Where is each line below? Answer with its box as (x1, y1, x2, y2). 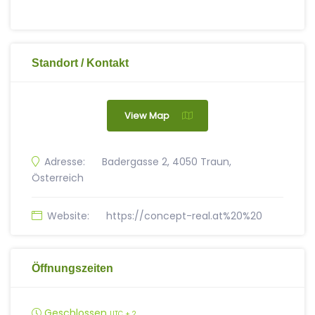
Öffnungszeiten (32, 262, 113, 274)
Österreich (32, 171, 84, 185)
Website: (47, 209, 89, 223)
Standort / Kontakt (32, 56, 129, 69)
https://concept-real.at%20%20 (106, 209, 262, 223)
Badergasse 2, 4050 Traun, (102, 155, 231, 169)
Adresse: (44, 155, 85, 169)
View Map (124, 109, 169, 122)
